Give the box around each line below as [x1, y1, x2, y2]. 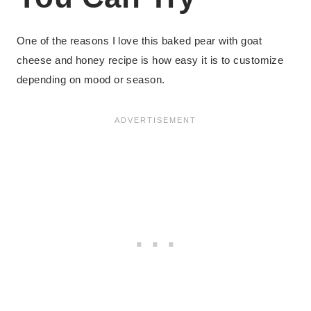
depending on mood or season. [17, 74, 165, 86]
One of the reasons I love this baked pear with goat [17, 35, 262, 47]
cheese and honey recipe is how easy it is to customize [17, 54, 284, 67]
